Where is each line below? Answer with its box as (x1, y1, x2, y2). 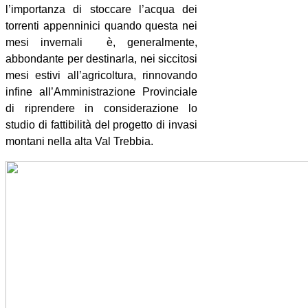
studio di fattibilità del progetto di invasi (5, 118, 198, 131)
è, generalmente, (106, 36, 198, 48)
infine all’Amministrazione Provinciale (5, 85, 198, 98)
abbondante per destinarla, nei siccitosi (5, 52, 198, 65)
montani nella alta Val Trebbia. (5, 135, 153, 147)
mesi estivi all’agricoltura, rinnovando (5, 69, 198, 81)
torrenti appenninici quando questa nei (5, 19, 198, 32)
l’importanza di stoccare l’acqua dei (5, 3, 198, 15)
